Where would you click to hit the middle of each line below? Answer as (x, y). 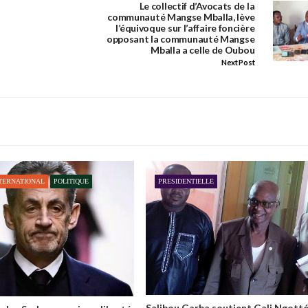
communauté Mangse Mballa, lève (181, 17)
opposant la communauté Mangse (180, 39)
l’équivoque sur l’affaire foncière (185, 28)
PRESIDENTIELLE (186, 181)
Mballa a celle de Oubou (203, 50)
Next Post (238, 63)
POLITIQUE (71, 181)
